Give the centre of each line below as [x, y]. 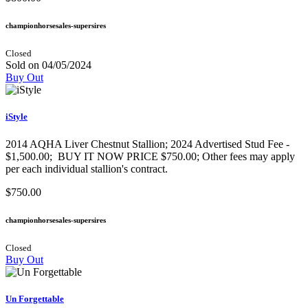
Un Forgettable [35, 298]
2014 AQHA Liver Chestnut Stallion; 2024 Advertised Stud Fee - [147, 144]
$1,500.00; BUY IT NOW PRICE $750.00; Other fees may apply [150, 156]
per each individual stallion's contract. [87, 168]
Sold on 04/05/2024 [48, 65]
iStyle [16, 117]
